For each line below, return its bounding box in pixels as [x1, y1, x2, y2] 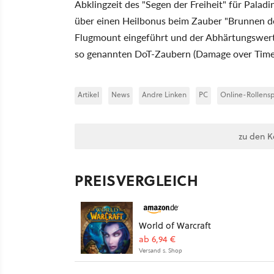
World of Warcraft [139, 219, 211, 232]
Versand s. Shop [139, 246, 182, 254]
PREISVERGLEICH [75, 169, 198, 191]
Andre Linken [142, 89, 187, 100]
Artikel [78, 89, 99, 100]
